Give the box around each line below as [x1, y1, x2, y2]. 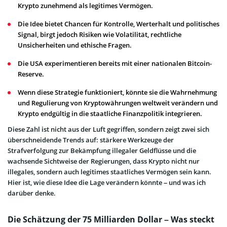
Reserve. [18, 69, 44, 79]
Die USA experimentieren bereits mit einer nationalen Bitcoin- [18, 58, 212, 68]
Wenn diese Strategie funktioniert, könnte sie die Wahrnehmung [18, 87, 217, 97]
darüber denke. [8, 188, 56, 198]
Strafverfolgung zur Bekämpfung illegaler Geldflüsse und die [8, 145, 196, 155]
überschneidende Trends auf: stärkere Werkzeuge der [8, 135, 174, 144]
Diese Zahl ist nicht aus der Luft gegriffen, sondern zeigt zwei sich [8, 124, 209, 134]
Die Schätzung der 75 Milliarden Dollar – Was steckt [8, 213, 214, 225]
